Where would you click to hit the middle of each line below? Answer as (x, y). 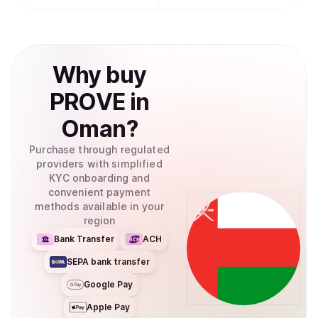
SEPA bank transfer (108, 262)
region (99, 220)
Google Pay (108, 284)
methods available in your (99, 206)
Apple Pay (108, 307)
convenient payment (99, 192)
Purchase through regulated (99, 149)
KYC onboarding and (99, 178)
